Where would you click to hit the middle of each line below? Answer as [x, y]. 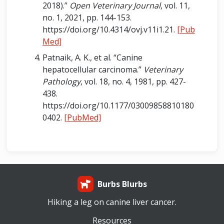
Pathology [61, 81]
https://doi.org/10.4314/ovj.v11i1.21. [110, 29]
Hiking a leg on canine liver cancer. [112, 202]
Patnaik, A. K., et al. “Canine [92, 57]
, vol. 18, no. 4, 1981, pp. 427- [133, 81]
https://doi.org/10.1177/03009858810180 [118, 105]
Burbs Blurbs [122, 184]
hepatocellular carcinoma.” [93, 69]
